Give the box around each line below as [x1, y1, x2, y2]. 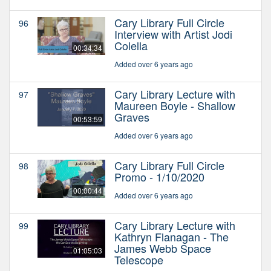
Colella [114, 37, 148, 53]
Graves [114, 108, 149, 125]
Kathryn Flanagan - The [114, 228, 229, 244]
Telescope [114, 251, 163, 267]
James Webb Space [114, 240, 211, 256]
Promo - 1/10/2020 [114, 168, 204, 184]
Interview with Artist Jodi [114, 25, 232, 42]
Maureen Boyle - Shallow [114, 97, 235, 113]
